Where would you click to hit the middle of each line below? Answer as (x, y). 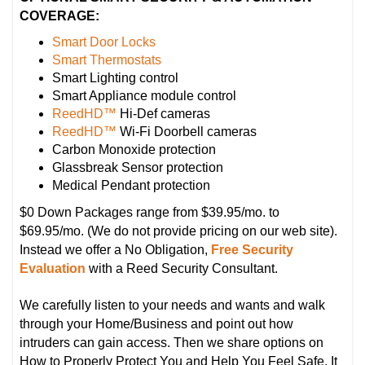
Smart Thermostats (107, 60)
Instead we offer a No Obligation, (116, 250)
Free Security (253, 250)
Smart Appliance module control (145, 96)
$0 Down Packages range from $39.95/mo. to (150, 213)
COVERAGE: (60, 16)
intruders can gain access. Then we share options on (172, 343)
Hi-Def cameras (164, 114)
